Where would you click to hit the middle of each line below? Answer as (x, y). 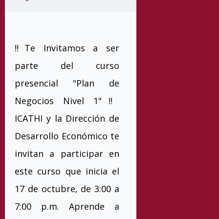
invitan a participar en (67, 153)
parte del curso (67, 66)
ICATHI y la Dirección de (67, 118)
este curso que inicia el (67, 171)
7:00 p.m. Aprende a (67, 206)
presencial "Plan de (67, 83)
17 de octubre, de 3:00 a (67, 189)
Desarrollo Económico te (67, 136)
